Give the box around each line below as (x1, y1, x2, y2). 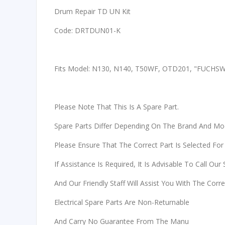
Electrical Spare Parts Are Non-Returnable (54, 197, 189, 207)
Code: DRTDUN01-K (54, 26, 121, 36)
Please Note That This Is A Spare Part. (54, 102, 179, 112)
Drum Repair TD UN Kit (54, 7, 131, 17)
